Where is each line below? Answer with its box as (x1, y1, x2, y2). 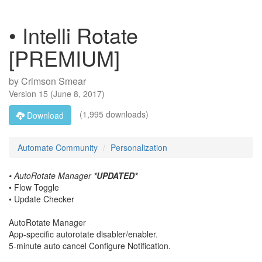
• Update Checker (9, 193, 74, 205)
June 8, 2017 (53, 88, 102, 99)
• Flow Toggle (9, 181, 59, 193)
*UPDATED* (94, 170, 137, 181)
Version (9, 88, 39, 99)
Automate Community (18, 142, 98, 153)
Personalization (111, 142, 167, 153)
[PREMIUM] (9, 43, 120, 73)
